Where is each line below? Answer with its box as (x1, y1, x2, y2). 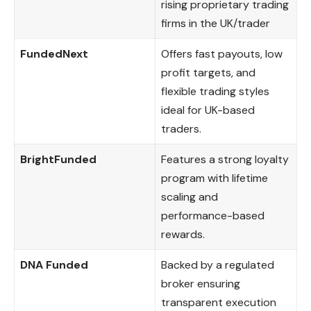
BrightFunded (20, 151, 96, 167)
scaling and (161, 189, 218, 204)
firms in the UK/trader (161, 15, 270, 31)
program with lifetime (161, 170, 268, 185)
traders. (161, 121, 201, 136)
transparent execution (161, 294, 276, 310)
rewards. (161, 226, 205, 242)
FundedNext (20, 46, 88, 61)
